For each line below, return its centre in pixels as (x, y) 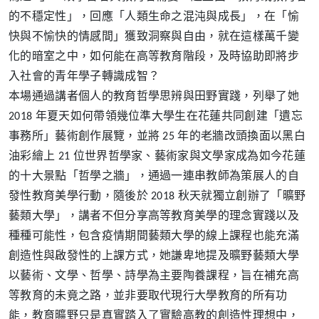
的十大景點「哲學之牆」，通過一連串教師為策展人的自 (154, 176)
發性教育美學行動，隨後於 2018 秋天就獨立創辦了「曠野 (157, 196)
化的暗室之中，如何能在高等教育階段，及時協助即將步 (154, 57)
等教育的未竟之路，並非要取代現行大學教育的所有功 (148, 296)
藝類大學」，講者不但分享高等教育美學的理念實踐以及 (154, 216)
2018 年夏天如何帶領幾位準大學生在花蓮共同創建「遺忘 (156, 116)
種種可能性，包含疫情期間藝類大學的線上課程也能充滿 (154, 236)
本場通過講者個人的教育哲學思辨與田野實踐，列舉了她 (154, 96)
